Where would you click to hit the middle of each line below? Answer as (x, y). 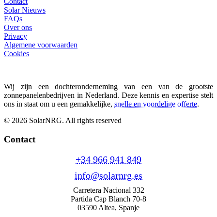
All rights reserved (93, 121)
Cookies (16, 54)
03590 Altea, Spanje (108, 207)
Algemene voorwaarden (41, 45)
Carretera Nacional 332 (108, 190)
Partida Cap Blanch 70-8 (108, 199)
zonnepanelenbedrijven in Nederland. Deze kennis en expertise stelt (108, 95)
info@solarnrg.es (108, 175)
